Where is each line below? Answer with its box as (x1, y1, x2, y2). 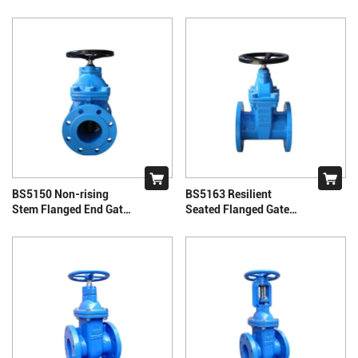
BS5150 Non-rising (12, 185, 109, 201)
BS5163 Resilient (185, 185, 272, 201)
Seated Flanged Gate (185, 201, 289, 217)
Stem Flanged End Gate (12, 201, 129, 217)
